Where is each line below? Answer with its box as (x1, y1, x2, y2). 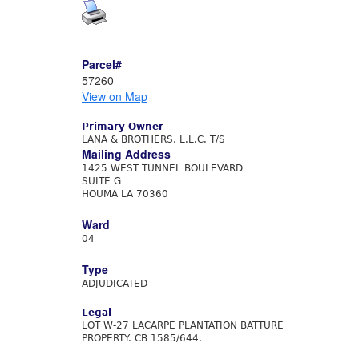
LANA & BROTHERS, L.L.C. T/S (82, 134, 225, 145)
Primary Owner (82, 121, 163, 132)
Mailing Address (82, 146, 171, 162)
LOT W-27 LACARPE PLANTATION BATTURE (82, 320, 284, 331)
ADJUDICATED (82, 278, 147, 289)
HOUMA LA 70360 (82, 188, 168, 200)
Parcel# (82, 56, 122, 72)
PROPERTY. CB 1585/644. (82, 333, 202, 344)
